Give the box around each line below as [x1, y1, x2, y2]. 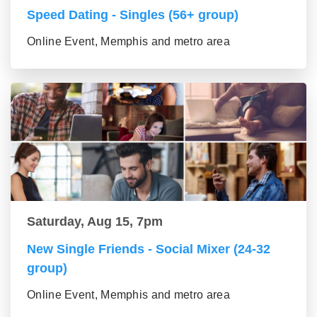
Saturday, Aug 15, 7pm [27, 214, 163, 229]
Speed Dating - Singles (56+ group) [27, 8, 238, 23]
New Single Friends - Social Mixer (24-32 [27, 242, 270, 257]
